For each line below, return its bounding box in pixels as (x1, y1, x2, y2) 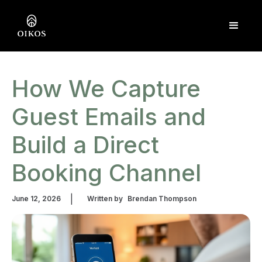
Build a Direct (12, 130, 159, 159)
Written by (87, 194, 123, 203)
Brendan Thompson (127, 194, 196, 203)
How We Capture (12, 74, 201, 103)
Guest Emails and (12, 102, 206, 131)
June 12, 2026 (12, 194, 61, 203)
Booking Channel (12, 158, 201, 187)
